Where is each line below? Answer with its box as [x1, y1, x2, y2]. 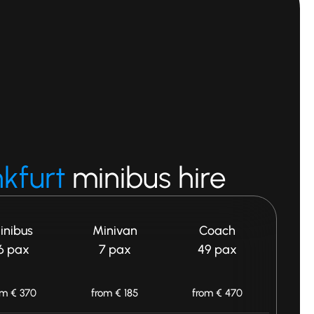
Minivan [92, 222, 137, 238]
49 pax [198, 241, 237, 257]
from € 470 [192, 286, 243, 299]
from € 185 [91, 286, 138, 299]
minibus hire [65, 159, 233, 196]
